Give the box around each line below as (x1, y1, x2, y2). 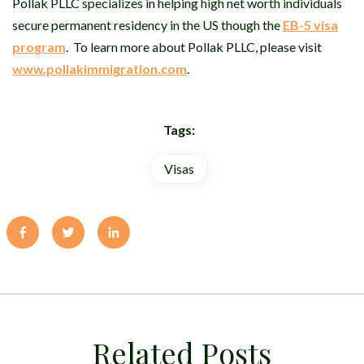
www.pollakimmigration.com (12, 61, 187, 77)
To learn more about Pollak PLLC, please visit (71, 39, 322, 55)
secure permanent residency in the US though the (12, 17, 283, 33)
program (12, 39, 66, 55)
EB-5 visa (283, 17, 338, 33)
